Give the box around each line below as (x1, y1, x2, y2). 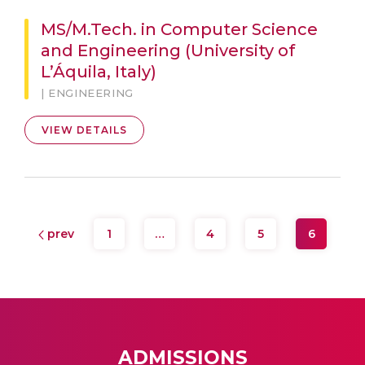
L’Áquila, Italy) (41, 62, 156, 81)
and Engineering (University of (41, 41, 295, 60)
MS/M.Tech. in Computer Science (41, 20, 318, 39)
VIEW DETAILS (42, 124, 127, 136)
